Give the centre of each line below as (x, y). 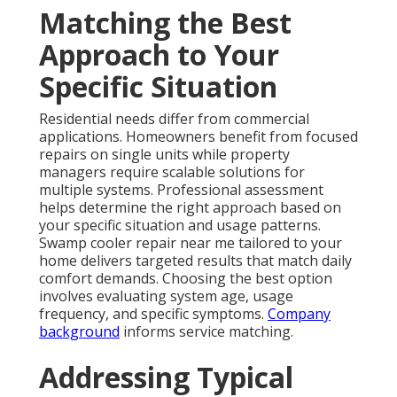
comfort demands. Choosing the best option (186, 279)
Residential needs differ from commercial (174, 119)
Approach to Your (159, 55)
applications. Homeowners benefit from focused (198, 137)
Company (299, 314)
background (79, 332)
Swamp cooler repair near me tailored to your (191, 243)
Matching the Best (165, 23)
